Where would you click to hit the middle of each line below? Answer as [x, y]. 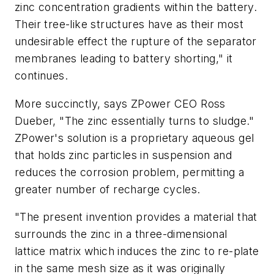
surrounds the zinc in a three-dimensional [121, 234]
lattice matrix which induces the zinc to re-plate [137, 251]
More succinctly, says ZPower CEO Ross [120, 103]
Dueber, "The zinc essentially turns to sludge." [135, 120]
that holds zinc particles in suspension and [124, 155]
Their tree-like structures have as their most [129, 24]
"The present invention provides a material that [136, 217]
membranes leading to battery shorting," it [124, 58]
